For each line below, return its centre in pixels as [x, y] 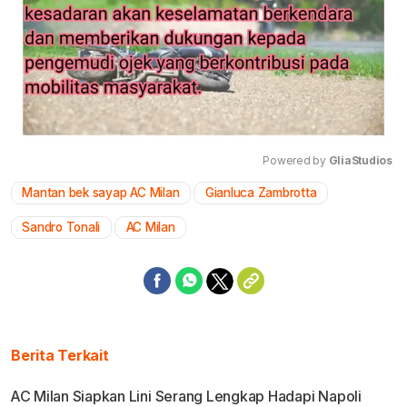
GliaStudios [360, 161]
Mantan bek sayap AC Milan [101, 193]
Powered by [296, 161]
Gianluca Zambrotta [261, 193]
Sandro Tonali [61, 228]
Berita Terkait [60, 356]
